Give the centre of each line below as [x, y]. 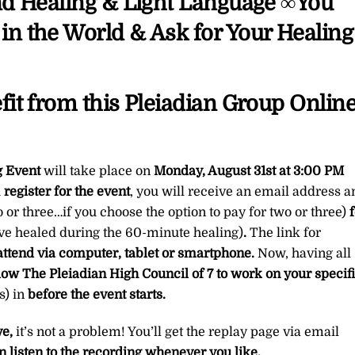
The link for [283, 233]
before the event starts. [95, 295]
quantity [133, 16]
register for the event [67, 192]
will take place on [95, 172]
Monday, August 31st [214, 172]
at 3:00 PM [311, 172]
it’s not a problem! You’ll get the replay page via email [176, 332]
